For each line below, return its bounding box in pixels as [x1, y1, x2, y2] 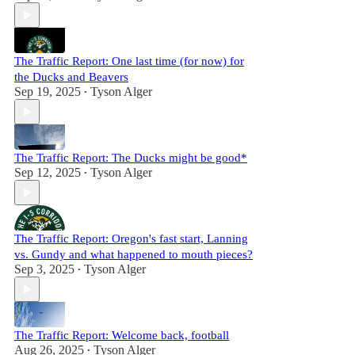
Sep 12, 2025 [14, 166, 81, 179]
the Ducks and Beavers [14, 71, 128, 83]
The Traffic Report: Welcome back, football [14, 329, 229, 342]
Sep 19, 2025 [14, 85, 81, 98]
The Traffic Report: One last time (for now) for [14, 55, 244, 67]
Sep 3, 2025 [14, 262, 74, 276]
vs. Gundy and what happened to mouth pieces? [14, 248, 253, 261]
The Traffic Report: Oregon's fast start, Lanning [14, 232, 248, 245]
